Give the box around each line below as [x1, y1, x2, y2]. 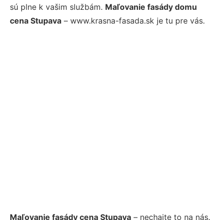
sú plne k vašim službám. [10, 2, 105, 12]
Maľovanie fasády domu [105, 2, 197, 12]
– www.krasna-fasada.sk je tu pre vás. [61, 16, 205, 26]
